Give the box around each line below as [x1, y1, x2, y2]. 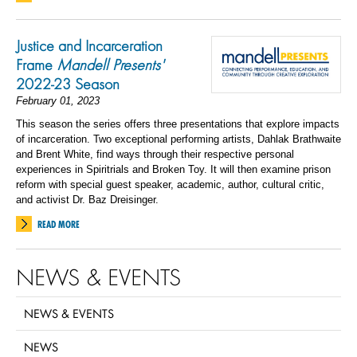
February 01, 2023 [16, 95, 100, 107]
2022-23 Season [16, 74, 120, 93]
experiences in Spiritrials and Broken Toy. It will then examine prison [16, 163, 331, 175]
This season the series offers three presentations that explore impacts [16, 118, 339, 130]
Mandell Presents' [57, 55, 164, 74]
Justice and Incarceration [16, 36, 163, 55]
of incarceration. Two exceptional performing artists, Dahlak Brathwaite [16, 133, 341, 145]
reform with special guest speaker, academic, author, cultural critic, [16, 178, 324, 190]
